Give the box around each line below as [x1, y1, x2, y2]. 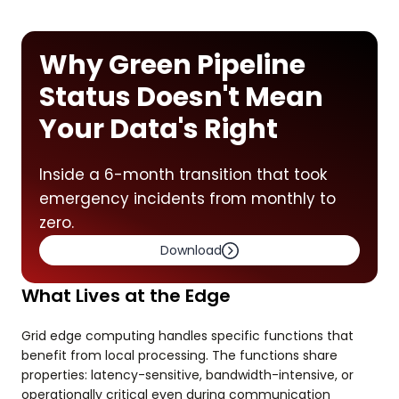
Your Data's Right [39, 110, 278, 148]
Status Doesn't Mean [39, 78, 323, 116]
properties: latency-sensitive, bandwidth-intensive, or [21, 366, 354, 384]
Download [160, 241, 222, 259]
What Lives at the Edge [21, 283, 231, 308]
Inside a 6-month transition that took [39, 164, 327, 185]
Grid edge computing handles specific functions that [21, 327, 354, 345]
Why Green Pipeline [39, 46, 305, 84]
